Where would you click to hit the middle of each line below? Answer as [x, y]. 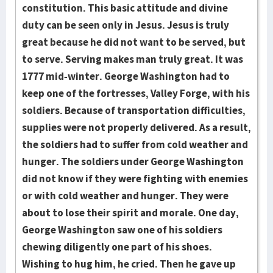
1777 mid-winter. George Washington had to [126, 76]
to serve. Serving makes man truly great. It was [133, 59]
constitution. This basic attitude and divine [125, 8]
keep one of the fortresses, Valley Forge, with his [136, 93]
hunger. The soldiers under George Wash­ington [133, 161]
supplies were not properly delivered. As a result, [136, 127]
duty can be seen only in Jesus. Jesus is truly [126, 25]
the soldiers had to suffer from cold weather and [135, 144]
